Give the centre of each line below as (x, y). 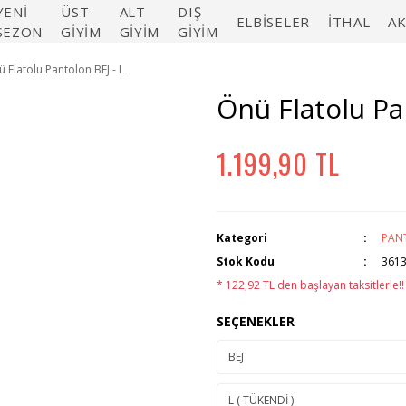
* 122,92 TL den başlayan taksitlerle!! (310, 285)
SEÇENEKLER (256, 321)
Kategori (242, 238)
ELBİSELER (273, 22)
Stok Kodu (246, 261)
